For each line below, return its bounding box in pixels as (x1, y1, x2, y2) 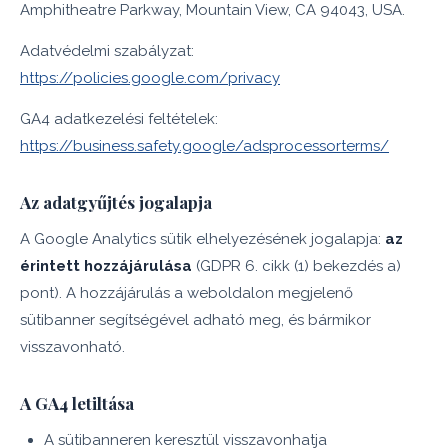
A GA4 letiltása (20, 392, 134, 414)
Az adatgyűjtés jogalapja (20, 191, 212, 213)
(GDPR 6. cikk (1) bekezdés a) (192, 257, 401, 275)
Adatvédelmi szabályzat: (20, 42, 194, 60)
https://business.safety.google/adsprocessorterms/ (20, 137, 389, 155)
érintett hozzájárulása (20, 257, 192, 275)
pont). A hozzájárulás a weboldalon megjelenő (20, 284, 353, 302)
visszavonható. (20, 338, 125, 356)
